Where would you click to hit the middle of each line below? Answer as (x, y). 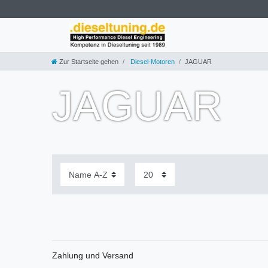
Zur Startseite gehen (89, 62)
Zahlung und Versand (93, 255)
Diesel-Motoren (152, 62)
